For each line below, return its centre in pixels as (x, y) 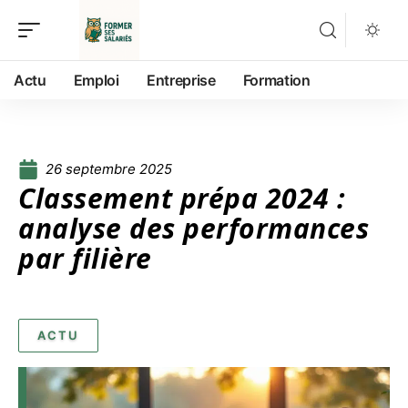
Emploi (96, 80)
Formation (276, 80)
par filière (85, 258)
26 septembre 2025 (109, 169)
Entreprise (181, 80)
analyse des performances (194, 228)
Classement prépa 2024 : (182, 198)
